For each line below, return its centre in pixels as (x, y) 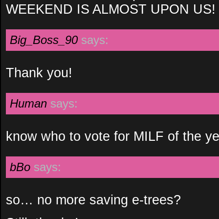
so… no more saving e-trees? (93, 200)
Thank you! (39, 73)
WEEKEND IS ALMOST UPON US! (111, 9)
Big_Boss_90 (44, 40)
